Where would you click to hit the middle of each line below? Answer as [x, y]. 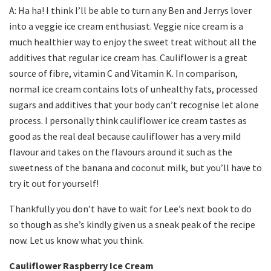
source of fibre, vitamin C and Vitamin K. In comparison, [123, 73]
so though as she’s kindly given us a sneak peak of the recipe [132, 225]
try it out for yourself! [54, 184]
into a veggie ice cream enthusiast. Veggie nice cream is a [126, 26]
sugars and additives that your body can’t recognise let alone [134, 105]
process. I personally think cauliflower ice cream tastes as [128, 121]
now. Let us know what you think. [77, 240]
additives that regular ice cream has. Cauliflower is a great [128, 58]
